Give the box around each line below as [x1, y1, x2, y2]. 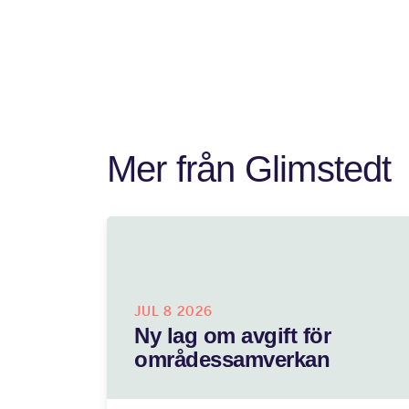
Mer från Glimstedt [107, 149, 392, 189]
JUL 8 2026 [134, 303, 213, 320]
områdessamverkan [134, 347, 330, 372]
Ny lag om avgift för [134, 323, 331, 348]
